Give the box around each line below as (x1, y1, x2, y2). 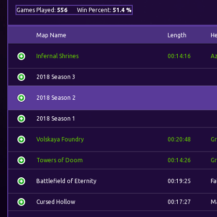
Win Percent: (77, 7, 113, 13)
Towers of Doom (36, 157, 83, 163)
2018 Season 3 (36, 74, 76, 80)
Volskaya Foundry (36, 136, 84, 142)
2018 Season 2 (36, 94, 76, 101)
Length (168, 32, 186, 38)
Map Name (36, 32, 66, 38)
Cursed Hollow (36, 199, 75, 205)
